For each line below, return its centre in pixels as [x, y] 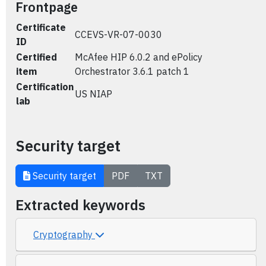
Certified [37, 57]
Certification [45, 87]
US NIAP [94, 94]
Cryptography [64, 235]
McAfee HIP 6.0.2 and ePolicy [139, 57]
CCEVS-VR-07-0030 [118, 34]
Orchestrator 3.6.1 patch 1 [132, 71]
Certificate [41, 27]
